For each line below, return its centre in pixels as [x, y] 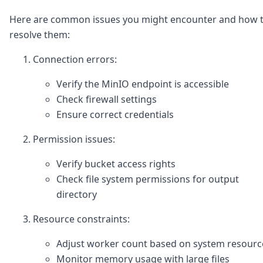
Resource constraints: [81, 219]
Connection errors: [75, 60]
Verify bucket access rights [116, 164]
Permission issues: [74, 139]
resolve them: [40, 35]
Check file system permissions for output [148, 179]
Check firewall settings [107, 100]
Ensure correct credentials [115, 115]
